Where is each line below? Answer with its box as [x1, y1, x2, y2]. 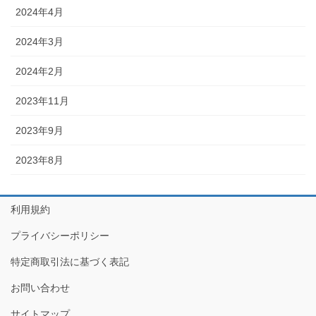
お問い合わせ [11, 282, 70, 294]
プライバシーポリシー [11, 230, 109, 242]
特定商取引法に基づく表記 [11, 256, 129, 268]
